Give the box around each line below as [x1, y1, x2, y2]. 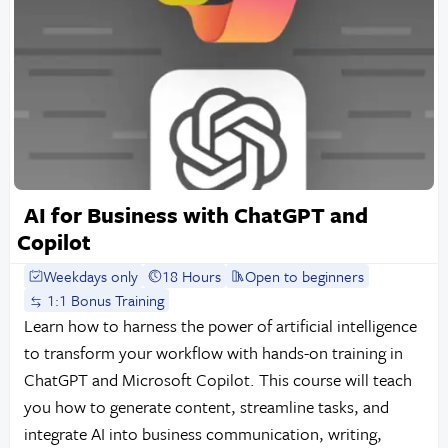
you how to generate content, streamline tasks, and [23, 393, 389, 419]
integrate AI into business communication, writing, [23, 420, 382, 446]
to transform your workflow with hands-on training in [23, 339, 403, 365]
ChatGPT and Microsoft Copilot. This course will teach [23, 366, 412, 392]
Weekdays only [43, 264, 139, 287]
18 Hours [162, 264, 222, 287]
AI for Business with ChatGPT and [23, 199, 368, 231]
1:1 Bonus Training [43, 288, 165, 311]
